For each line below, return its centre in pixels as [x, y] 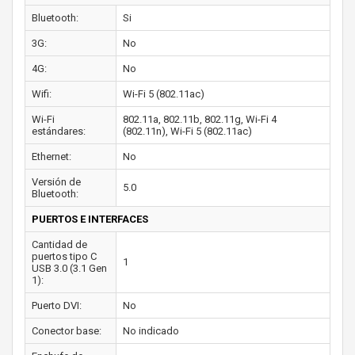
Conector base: [67, 331]
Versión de [56, 182]
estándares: [59, 131]
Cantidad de [59, 244]
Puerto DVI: [57, 305]
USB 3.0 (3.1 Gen [69, 268]
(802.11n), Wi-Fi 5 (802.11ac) [187, 131]
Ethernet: [52, 157]
